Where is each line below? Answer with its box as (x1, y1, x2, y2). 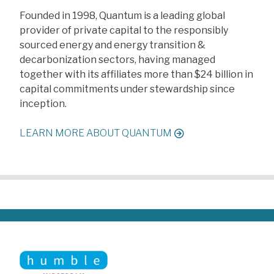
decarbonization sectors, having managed (20, 53, 215, 65)
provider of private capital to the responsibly (20, 24, 228, 36)
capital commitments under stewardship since (20, 83, 235, 95)
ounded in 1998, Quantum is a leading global (25, 9, 225, 21)
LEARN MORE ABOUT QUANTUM (20, 127, 172, 139)
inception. (20, 97, 67, 109)
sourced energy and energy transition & (20, 39, 206, 51)
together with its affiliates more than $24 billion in (20, 68, 253, 80)
